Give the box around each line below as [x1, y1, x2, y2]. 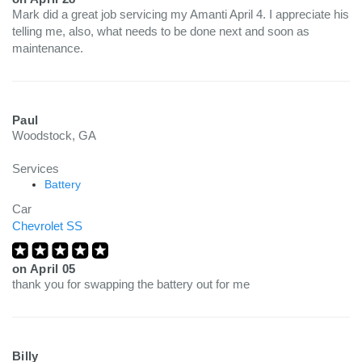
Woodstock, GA [12, 128, 96, 142]
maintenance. [12, 41, 83, 55]
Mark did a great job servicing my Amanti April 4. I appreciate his [12, 7, 349, 21]
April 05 [29, 262, 76, 276]
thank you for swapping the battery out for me [12, 277, 250, 291]
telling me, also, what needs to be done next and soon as [12, 24, 309, 38]
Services [12, 162, 59, 175]
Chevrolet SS [12, 219, 82, 233]
